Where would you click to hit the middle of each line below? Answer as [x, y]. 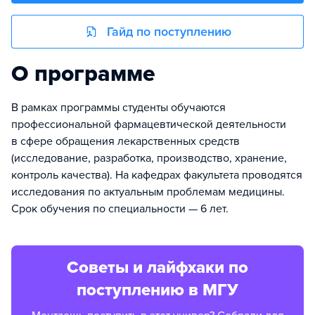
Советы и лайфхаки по [157, 268]
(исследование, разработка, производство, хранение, [149, 158]
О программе [83, 74]
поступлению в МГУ [157, 290]
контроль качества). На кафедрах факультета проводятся [157, 175]
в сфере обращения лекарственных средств [126, 141]
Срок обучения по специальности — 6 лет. [120, 209]
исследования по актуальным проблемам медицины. [148, 192]
